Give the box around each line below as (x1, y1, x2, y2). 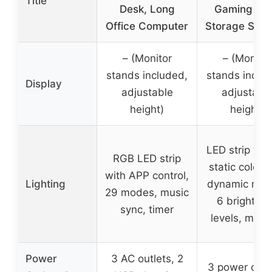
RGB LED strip (113, 152, 181, 165)
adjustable (121, 86, 173, 98)
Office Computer (106, 19, 188, 32)
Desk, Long (119, 2, 175, 15)
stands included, (106, 69, 188, 81)
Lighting (25, 177, 66, 190)
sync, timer (120, 203, 174, 216)
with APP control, (105, 169, 189, 182)
